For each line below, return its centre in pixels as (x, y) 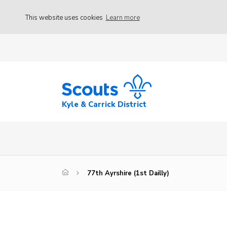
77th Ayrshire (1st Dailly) (128, 174)
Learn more (123, 17)
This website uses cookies (65, 17)
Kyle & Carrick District (104, 105)
